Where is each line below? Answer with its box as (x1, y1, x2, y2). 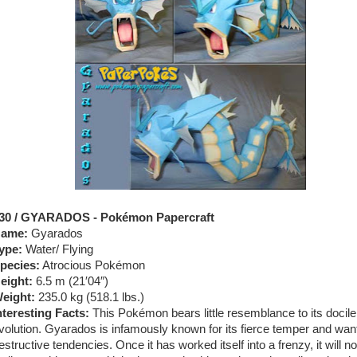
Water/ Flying (22, 243, 93, 256)
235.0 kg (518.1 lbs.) (35, 291, 144, 304)
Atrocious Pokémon (40, 259, 145, 272)
